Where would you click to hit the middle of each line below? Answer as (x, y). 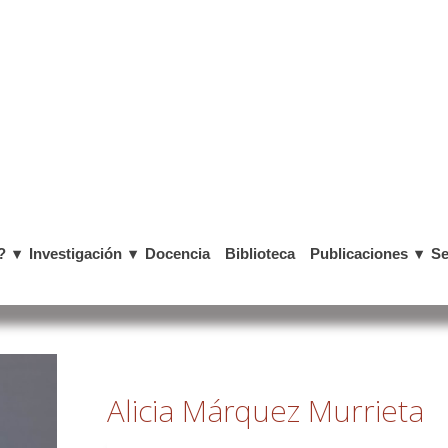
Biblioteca (260, 253)
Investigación (75, 253)
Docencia (177, 253)
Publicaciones (359, 253)
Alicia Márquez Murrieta (265, 410)
